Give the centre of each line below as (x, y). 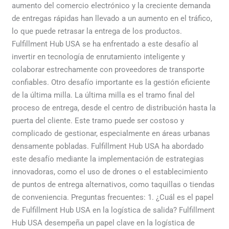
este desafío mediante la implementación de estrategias (108, 159)
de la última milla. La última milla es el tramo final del (104, 95)
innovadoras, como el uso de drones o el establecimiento (110, 172)
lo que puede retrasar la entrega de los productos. (97, 31)
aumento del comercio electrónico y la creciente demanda (111, 6)
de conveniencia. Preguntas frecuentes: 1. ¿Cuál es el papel (113, 198)
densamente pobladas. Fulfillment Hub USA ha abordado (108, 146)
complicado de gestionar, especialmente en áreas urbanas (111, 134)
